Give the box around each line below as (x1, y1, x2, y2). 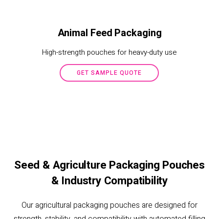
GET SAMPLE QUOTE (77, 68, 142, 77)
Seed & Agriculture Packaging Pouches (14, 157, 205, 173)
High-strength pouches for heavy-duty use (42, 46, 177, 58)
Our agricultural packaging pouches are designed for (21, 199, 197, 211)
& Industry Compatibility (51, 173, 168, 189)
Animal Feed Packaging (57, 25, 162, 40)
